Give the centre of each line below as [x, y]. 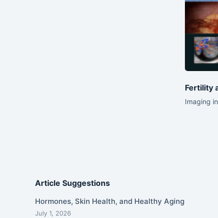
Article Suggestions [73, 183]
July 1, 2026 [53, 213]
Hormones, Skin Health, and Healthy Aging [110, 201]
